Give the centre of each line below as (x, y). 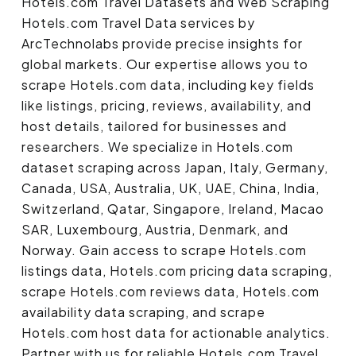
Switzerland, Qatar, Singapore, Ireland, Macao (173, 209)
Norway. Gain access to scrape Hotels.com (164, 250)
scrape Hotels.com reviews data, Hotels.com (170, 292)
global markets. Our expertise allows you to (165, 64)
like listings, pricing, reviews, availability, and (166, 106)
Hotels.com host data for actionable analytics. (176, 333)
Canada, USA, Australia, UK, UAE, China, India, (170, 188)
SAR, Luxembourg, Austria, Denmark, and (155, 230)
